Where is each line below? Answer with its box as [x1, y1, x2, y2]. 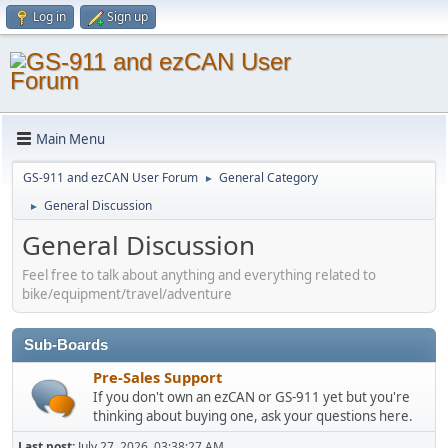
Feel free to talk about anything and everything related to [22, 265, 376, 284]
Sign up [107, 8, 148, 25]
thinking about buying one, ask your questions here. [93, 406, 413, 425]
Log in [33, 8, 66, 25]
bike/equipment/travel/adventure [22, 284, 232, 303]
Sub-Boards [24, 336, 108, 353]
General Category [219, 169, 318, 186]
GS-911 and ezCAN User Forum [23, 169, 198, 186]
